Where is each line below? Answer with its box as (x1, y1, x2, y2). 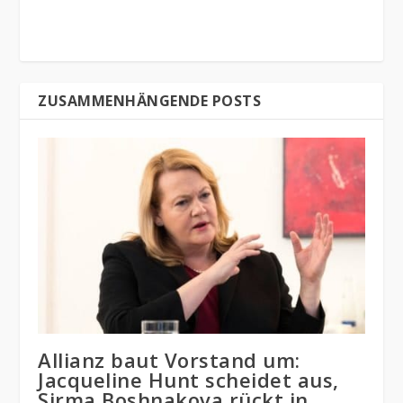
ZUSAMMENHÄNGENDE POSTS (38, 91, 262, 112)
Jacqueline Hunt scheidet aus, (38, 366, 339, 394)
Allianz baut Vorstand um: (38, 346, 300, 374)
